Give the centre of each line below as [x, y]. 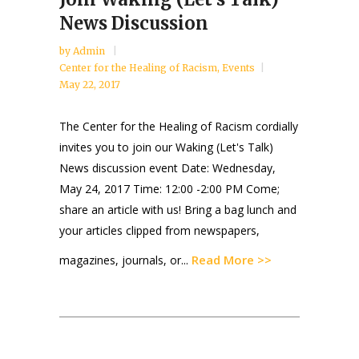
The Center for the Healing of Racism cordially [179, 126]
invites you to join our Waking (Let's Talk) [166, 147]
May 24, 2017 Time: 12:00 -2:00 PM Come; [169, 189]
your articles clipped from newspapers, [159, 230]
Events [238, 68]
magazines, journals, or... [125, 260]
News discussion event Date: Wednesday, [167, 168]
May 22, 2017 [90, 85]
